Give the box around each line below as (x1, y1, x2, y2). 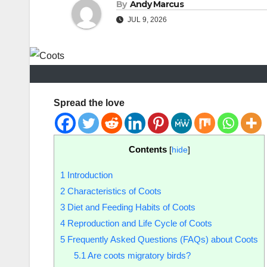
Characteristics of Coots (65, 186, 162, 197)
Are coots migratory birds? (85, 250, 191, 261)
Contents (128, 144, 167, 155)
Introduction (65, 170, 113, 181)
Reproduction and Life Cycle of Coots (65, 218, 212, 229)
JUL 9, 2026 (126, 15, 167, 24)
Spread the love (54, 98, 125, 108)
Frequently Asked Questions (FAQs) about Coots (65, 234, 258, 245)
